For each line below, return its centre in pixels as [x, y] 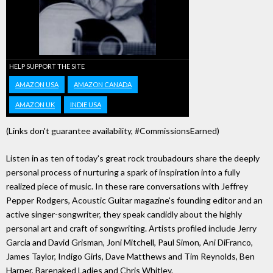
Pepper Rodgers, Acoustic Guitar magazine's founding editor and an [134, 200]
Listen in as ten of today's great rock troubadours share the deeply [133, 158]
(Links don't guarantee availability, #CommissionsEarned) [113, 131]
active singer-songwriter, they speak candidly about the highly [124, 214]
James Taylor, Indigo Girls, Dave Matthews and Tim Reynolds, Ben [130, 257]
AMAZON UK [35, 105]
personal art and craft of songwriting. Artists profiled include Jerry [131, 229]
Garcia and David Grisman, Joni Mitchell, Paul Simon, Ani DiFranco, [129, 243]
